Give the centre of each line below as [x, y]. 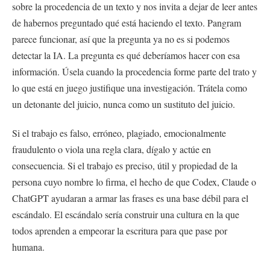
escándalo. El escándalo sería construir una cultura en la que [126, 214]
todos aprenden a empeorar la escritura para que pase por [120, 230]
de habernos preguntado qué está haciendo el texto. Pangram [127, 23]
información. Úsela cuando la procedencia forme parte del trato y [134, 72]
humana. [28, 246]
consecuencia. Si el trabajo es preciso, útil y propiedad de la [125, 165]
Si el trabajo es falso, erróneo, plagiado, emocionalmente [119, 133]
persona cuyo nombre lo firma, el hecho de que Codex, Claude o [134, 181]
